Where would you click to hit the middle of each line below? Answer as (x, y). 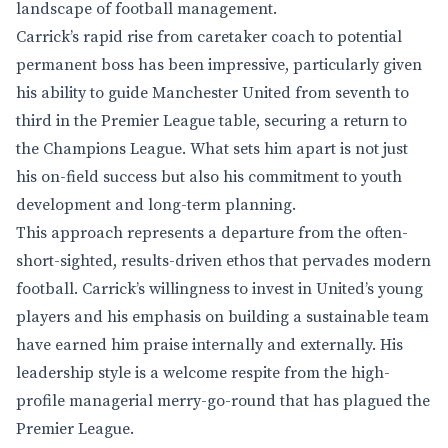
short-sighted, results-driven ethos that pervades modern (223, 261)
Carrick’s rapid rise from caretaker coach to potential (209, 37)
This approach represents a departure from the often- (212, 233)
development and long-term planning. (156, 205)
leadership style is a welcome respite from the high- (203, 373)
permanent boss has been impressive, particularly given (219, 65)
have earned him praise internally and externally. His (209, 345)
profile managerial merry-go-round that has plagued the (223, 401)
